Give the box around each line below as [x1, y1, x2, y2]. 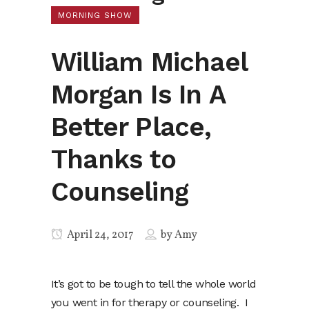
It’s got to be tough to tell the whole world [51, 277, 257, 290]
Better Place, [51, 112, 212, 142]
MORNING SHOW [58, 10, 132, 20]
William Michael [51, 47, 247, 77]
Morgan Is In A [51, 79, 226, 110]
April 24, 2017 [65, 228, 134, 243]
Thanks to [51, 144, 176, 175]
